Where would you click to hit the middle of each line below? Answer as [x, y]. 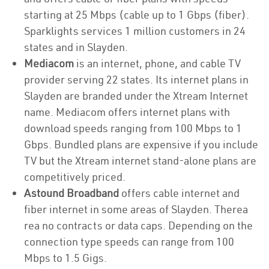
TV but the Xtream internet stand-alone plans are [140, 161]
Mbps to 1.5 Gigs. [67, 258]
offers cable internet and [179, 193]
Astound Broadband [71, 193]
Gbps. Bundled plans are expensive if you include [141, 144]
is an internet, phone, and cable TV [157, 63]
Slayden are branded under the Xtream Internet [136, 96]
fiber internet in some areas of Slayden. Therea [136, 209]
